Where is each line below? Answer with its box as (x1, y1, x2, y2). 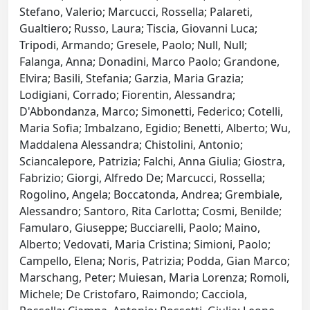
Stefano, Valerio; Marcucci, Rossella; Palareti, (19, 4, 253, 20)
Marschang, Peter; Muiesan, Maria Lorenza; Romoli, (19, 270, 289, 286)
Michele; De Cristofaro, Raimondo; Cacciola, (19, 286, 247, 302)
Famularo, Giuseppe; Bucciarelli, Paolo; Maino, (19, 220, 260, 236)
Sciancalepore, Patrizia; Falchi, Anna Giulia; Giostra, (19, 154, 285, 170)
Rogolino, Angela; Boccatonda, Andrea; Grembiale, (19, 187, 282, 203)
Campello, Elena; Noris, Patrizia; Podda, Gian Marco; (19, 253, 290, 269)
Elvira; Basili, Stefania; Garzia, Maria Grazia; (19, 71, 244, 86)
